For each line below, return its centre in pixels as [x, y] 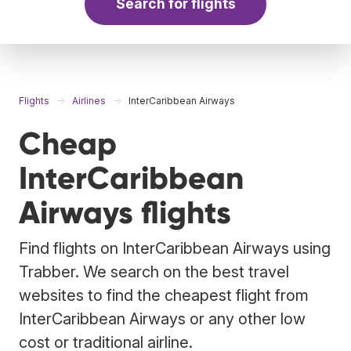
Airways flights [125, 212]
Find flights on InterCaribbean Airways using [175, 248]
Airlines [89, 100]
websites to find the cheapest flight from [164, 295]
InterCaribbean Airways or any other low [162, 318]
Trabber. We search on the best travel [154, 271]
